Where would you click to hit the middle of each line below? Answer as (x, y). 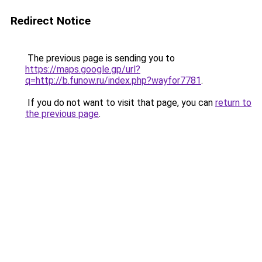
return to (233, 103)
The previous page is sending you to (100, 58)
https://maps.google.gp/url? (83, 69)
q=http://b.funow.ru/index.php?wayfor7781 (113, 80)
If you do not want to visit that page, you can (120, 103)
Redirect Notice (51, 21)
